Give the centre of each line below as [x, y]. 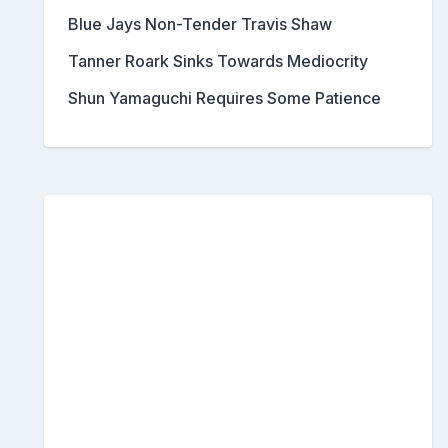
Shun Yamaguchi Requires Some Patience [224, 97]
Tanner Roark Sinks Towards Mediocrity [218, 60]
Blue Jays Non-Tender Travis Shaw [200, 23]
